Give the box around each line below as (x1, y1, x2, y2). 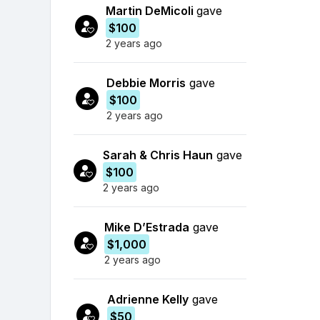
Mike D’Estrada (104, 219, 189, 234)
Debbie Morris (106, 75, 186, 90)
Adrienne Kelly (107, 291, 189, 306)
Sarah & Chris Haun (102, 147, 213, 162)
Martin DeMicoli (105, 3, 196, 18)
